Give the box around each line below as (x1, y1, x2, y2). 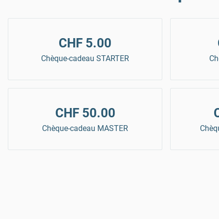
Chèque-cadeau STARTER (41, 54, 129, 64)
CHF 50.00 (55, 106, 115, 121)
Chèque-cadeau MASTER (42, 124, 128, 133)
